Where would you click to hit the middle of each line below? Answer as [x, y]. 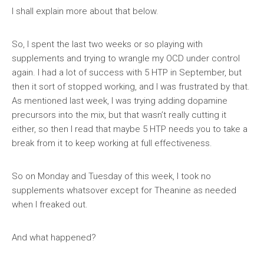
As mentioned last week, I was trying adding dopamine [120, 101]
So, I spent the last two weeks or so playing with [107, 44]
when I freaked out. [50, 204]
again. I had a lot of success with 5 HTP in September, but [127, 72]
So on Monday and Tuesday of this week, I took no [111, 176]
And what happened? [54, 237]
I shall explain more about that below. [85, 11]
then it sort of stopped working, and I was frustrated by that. [131, 87]
